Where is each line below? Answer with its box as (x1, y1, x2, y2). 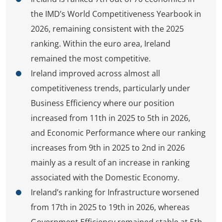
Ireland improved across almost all (31, 68, 160, 79)
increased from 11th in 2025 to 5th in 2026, (31, 112, 190, 124)
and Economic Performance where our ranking (31, 127, 206, 139)
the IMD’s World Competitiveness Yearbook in (31, 8, 201, 20)
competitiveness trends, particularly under (31, 83, 190, 94)
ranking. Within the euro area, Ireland (31, 38, 170, 50)
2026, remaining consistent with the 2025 (31, 23, 184, 35)
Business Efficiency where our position (31, 98, 174, 109)
